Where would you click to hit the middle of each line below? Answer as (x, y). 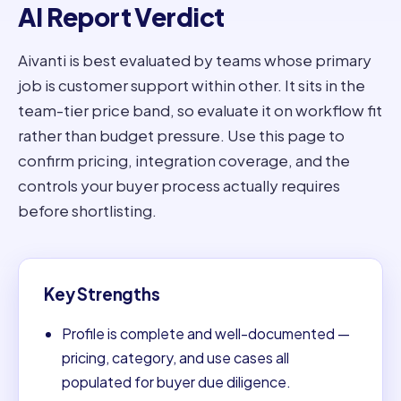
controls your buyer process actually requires (179, 185)
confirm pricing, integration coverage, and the (184, 160)
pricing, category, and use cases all (175, 357)
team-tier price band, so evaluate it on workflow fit (200, 110)
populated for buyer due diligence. (176, 381)
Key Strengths (102, 294)
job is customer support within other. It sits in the (192, 85)
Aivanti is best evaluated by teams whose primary (195, 60)
